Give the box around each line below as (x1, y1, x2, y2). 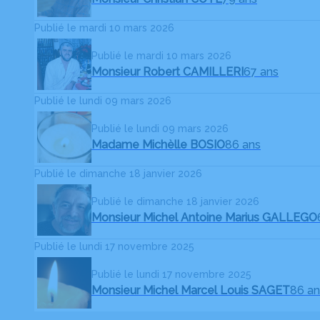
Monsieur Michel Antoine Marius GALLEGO (91, 210, 317, 224)
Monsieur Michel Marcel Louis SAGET (91, 283, 290, 297)
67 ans (244, 64, 279, 79)
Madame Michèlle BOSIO (91, 137, 225, 151)
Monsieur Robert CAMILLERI (91, 64, 244, 79)
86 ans (225, 137, 261, 151)
